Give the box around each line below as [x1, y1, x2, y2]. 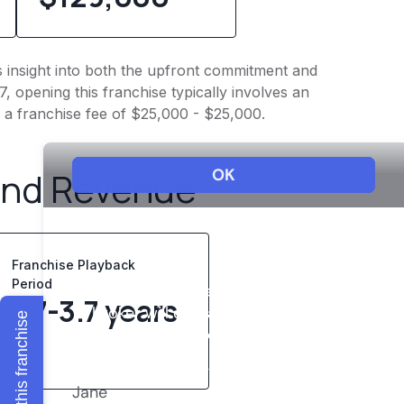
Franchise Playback [12, 256, 136, 272]
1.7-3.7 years [12, 290, 178, 331]
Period [12, 275, 60, 291]
